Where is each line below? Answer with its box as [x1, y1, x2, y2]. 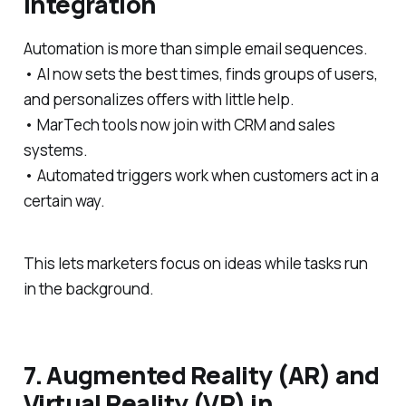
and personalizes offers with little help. [23, 89, 295, 111]
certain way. [23, 190, 105, 212]
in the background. [23, 278, 154, 300]
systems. [23, 140, 88, 161]
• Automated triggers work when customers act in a [23, 165, 379, 187]
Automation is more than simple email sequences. [23, 38, 368, 60]
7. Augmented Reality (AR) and [23, 358, 380, 392]
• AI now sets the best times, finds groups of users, [23, 63, 378, 85]
